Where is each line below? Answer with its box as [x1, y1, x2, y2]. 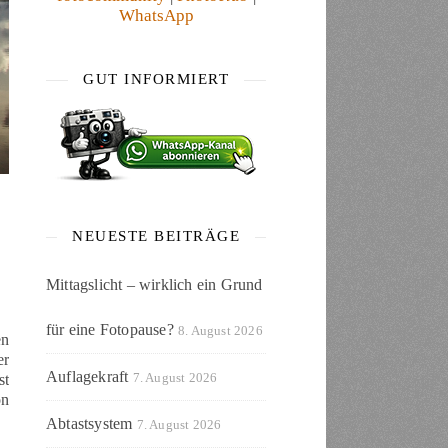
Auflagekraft [46, 368, 129, 385]
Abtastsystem [46, 415, 133, 432]
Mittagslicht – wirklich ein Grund [46, 276, 263, 293]
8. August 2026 [178, 323, 263, 338]
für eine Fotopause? [46, 321, 174, 338]
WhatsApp [118, 6, 194, 25]
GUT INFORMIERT [83, 71, 229, 87]
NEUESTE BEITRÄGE [72, 228, 240, 244]
